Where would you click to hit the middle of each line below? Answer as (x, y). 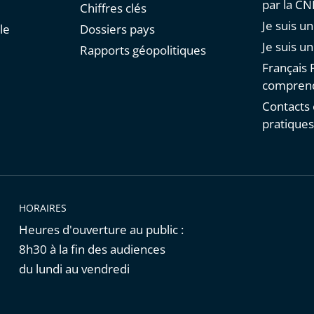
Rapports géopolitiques (143, 50)
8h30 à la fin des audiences (92, 250)
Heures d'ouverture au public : (101, 230)
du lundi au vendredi (74, 269)
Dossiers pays (117, 29)
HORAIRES (42, 208)
